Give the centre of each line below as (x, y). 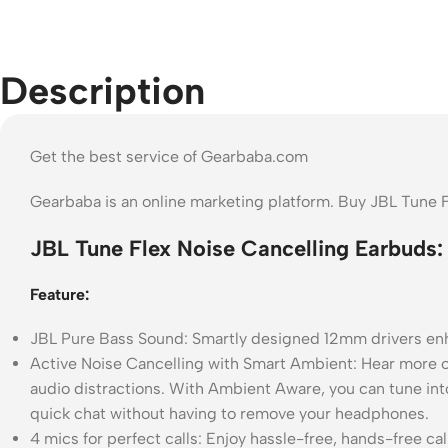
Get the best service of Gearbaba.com (169, 156)
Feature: (59, 294)
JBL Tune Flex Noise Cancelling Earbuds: (236, 248)
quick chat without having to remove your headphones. (229, 413)
